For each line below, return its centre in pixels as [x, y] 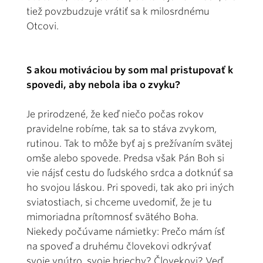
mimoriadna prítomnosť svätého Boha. [112, 217]
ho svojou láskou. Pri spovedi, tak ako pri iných [130, 188]
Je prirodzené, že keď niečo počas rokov [115, 114]
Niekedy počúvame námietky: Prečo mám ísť [126, 232]
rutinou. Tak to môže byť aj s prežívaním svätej [129, 144]
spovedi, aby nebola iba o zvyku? [103, 85]
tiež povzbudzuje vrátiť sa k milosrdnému [118, 12]
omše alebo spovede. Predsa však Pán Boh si [125, 159]
